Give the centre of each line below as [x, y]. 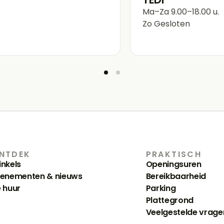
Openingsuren [173, 164]
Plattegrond [170, 200]
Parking [161, 188]
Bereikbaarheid [176, 176]
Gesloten [171, 23]
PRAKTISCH [174, 154]
